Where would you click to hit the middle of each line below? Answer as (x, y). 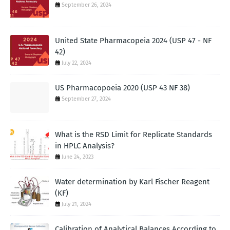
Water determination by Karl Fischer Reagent (132, 182)
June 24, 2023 (78, 157)
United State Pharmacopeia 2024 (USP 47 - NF (133, 41)
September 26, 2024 (87, 5)
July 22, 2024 (76, 63)
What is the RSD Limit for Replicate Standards (133, 135)
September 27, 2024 (86, 99)
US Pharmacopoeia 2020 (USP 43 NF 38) (122, 88)
